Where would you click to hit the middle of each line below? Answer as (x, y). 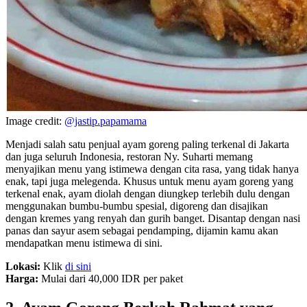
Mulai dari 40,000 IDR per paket (111, 278)
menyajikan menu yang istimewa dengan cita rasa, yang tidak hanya (152, 169)
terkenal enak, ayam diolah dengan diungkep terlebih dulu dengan (148, 193)
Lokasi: (23, 266)
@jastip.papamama (106, 121)
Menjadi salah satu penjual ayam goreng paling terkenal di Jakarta (147, 144)
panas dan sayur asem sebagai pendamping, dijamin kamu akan (142, 230)
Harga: (22, 278)
